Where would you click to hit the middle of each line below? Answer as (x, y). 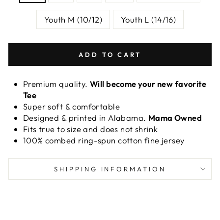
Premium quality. (57, 84)
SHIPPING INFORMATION (110, 169)
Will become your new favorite (148, 84)
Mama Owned (175, 118)
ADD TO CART (110, 55)
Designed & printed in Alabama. (86, 118)
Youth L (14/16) (149, 19)
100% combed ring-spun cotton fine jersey (105, 140)
